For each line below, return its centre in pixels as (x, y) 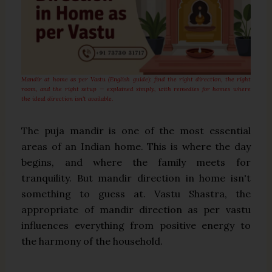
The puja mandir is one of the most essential (136, 130)
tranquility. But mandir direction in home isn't (136, 178)
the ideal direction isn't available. (67, 98)
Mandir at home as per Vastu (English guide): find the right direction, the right (136, 79)
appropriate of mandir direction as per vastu (136, 209)
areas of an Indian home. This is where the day (136, 146)
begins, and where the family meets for (136, 162)
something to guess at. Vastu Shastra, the (136, 193)
